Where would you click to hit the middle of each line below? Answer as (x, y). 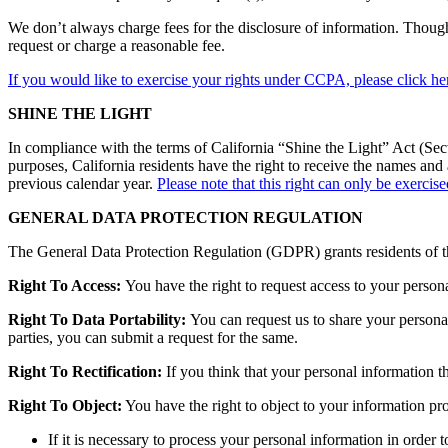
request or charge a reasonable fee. (116, 45)
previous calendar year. (82, 183)
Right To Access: (66, 285)
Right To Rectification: (85, 371)
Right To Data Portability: (99, 319)
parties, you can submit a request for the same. (153, 337)
